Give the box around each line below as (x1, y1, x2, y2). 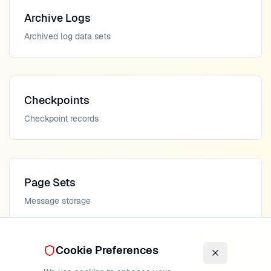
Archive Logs (24, 11, 91, 25)
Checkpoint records (24, 113, 99, 124)
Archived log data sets (24, 31, 111, 42)
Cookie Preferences (56, 243, 158, 257)
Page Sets (24, 175, 76, 189)
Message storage (24, 195, 91, 206)
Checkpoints (24, 93, 90, 107)
